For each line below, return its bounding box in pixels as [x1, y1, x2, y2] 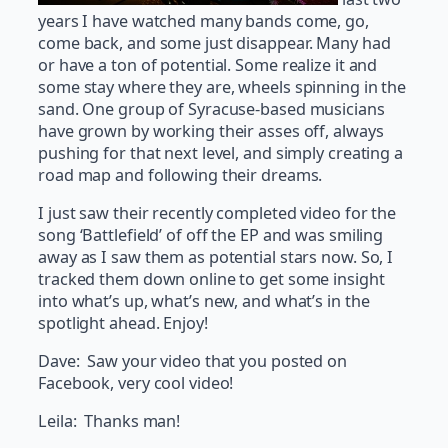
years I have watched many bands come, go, [38, 9, 369, 32]
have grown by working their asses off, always [38, 119, 384, 142]
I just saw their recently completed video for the [38, 201, 397, 224]
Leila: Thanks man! [38, 410, 181, 433]
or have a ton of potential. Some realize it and [38, 53, 378, 76]
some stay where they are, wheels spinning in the [38, 75, 407, 98]
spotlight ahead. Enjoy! [38, 311, 208, 334]
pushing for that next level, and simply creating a [38, 141, 403, 164]
